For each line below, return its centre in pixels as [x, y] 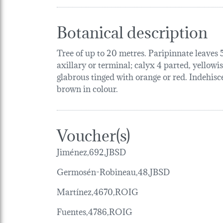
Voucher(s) [94, 133]
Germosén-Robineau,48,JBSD [113, 171]
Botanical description [132, 30]
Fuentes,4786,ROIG [95, 211]
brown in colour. [87, 88]
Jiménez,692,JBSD [91, 151]
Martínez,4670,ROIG [98, 191]
